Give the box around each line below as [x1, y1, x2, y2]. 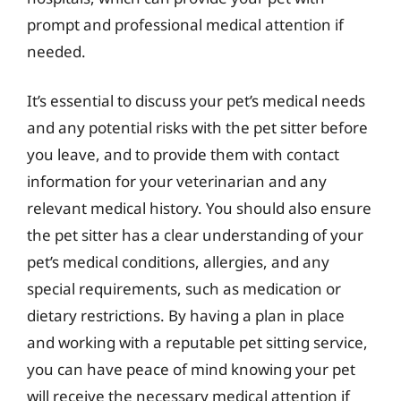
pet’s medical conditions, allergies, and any [27, 252, 329, 272]
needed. [27, 40, 86, 62]
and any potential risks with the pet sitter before [27, 117, 368, 138]
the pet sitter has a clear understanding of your [27, 225, 363, 245]
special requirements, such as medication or [27, 278, 341, 299]
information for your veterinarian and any [27, 171, 327, 192]
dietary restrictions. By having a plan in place [27, 305, 345, 326]
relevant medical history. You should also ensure [27, 198, 371, 218]
